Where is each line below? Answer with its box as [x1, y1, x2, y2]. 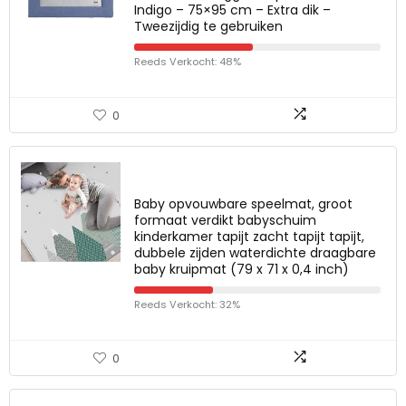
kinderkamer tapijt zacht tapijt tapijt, [134, 227, 364, 246]
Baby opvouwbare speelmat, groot [134, 195, 353, 213]
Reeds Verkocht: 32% [134, 297, 240, 312]
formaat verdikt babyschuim [134, 211, 316, 229]
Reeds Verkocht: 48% [134, 54, 241, 69]
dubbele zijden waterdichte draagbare [134, 244, 376, 262]
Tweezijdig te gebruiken [134, 17, 283, 35]
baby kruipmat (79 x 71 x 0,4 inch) [134, 260, 349, 278]
